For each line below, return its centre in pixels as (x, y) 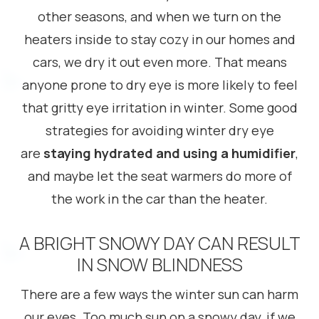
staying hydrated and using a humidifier (169, 153)
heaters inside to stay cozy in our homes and (159, 39)
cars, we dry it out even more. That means (159, 62)
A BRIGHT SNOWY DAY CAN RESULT (159, 243)
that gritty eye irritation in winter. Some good (159, 108)
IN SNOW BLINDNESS (159, 265)
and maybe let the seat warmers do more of (159, 176)
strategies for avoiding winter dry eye (159, 130)
